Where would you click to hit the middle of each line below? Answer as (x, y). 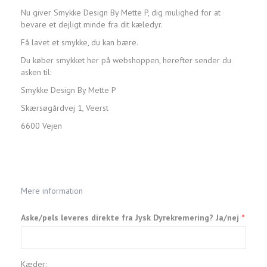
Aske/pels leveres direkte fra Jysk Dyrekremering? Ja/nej (131, 218)
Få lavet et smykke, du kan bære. (80, 43)
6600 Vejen (41, 126)
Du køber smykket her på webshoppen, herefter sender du (126, 60)
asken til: (36, 72)
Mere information (52, 191)
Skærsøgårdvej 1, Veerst (65, 108)
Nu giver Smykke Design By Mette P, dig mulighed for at (121, 13)
